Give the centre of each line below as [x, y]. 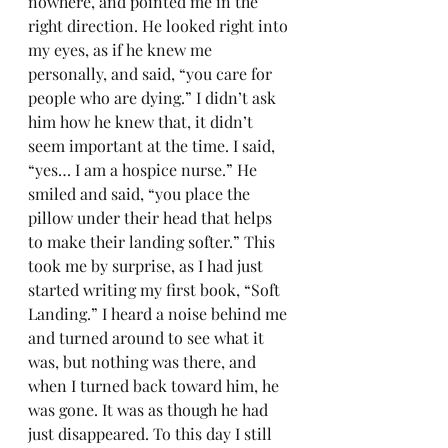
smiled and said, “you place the [141, 193]
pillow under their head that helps [152, 217]
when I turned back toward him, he [155, 385]
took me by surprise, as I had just [147, 265]
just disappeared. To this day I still [152, 433]
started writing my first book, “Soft [156, 289]
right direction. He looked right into [160, 25]
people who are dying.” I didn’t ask [154, 97]
